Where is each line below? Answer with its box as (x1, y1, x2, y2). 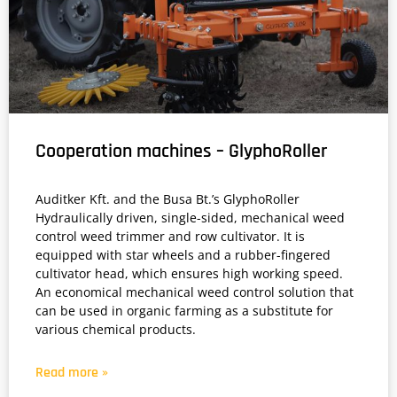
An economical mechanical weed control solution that (35, 283, 354, 300)
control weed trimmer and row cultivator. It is (35, 227, 305, 245)
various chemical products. (35, 320, 196, 338)
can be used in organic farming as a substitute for (35, 301, 333, 319)
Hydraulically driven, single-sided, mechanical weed (35, 208, 345, 226)
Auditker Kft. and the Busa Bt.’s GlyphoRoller (35, 190, 300, 207)
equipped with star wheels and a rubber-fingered (35, 245, 331, 263)
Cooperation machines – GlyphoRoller (35, 138, 327, 164)
